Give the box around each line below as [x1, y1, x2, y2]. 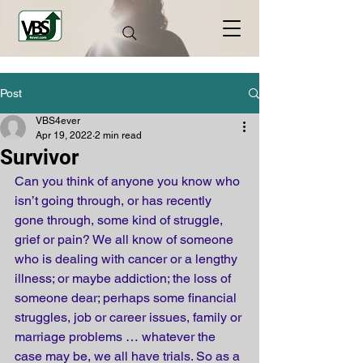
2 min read [95, 130, 142, 141]
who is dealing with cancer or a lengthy [15, 251, 241, 267]
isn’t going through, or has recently [15, 193, 215, 208]
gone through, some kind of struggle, [15, 212, 226, 228]
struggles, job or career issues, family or [15, 310, 245, 325]
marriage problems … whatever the [15, 329, 219, 344]
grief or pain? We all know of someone [15, 232, 237, 247]
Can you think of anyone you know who [15, 173, 243, 189]
